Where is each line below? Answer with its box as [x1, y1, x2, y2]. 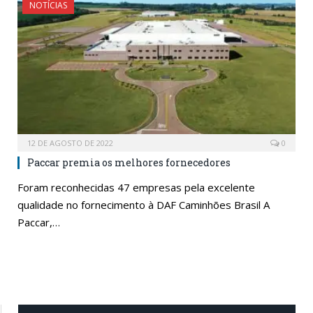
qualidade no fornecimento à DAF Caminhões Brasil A [17, 198, 270, 212]
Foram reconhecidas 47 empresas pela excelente [17, 180, 255, 195]
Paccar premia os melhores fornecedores [27, 156, 231, 170]
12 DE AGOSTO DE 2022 [27, 138, 113, 149]
